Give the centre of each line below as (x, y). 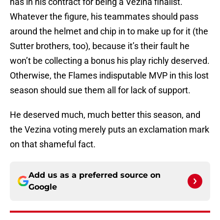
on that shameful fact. (53, 144)
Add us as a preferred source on (95, 175)
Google (43, 187)
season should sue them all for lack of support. (100, 90)
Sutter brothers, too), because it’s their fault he (100, 46)
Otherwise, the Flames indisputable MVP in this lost (109, 76)
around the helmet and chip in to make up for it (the (109, 31)
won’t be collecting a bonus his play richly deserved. (110, 61)
